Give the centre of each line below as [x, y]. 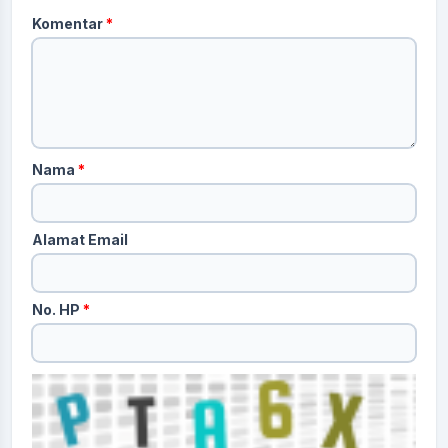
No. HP [57, 309]
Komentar [69, 23]
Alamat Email [80, 239]
